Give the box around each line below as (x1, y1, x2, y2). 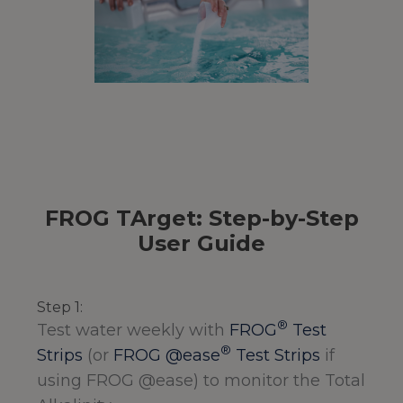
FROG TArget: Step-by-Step (44, 205, 359, 232)
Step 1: (37, 299, 83, 317)
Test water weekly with (37, 320, 229, 341)
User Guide (138, 230, 265, 257)
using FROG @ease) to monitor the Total (37, 371, 365, 391)
